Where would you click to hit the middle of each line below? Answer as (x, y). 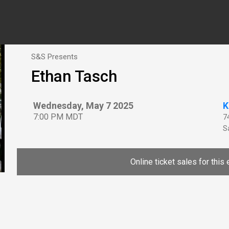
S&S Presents (54, 56)
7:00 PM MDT (58, 117)
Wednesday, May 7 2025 (83, 106)
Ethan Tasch (74, 77)
